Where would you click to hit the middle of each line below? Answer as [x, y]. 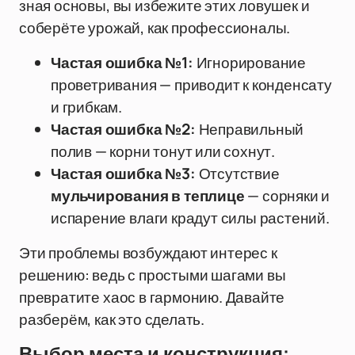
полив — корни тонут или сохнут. [163, 151]
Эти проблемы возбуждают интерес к [148, 253]
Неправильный [250, 129]
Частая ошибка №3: [123, 174]
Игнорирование [250, 63]
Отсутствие [237, 174]
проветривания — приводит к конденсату [191, 85]
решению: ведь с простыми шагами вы [153, 275]
